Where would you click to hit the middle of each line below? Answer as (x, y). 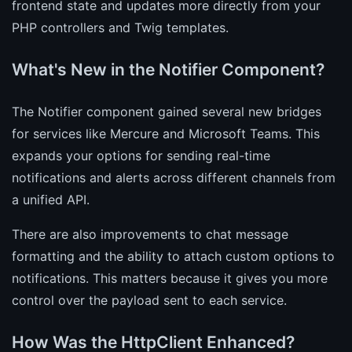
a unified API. (51, 199)
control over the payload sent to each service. (149, 300)
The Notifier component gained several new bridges (167, 111)
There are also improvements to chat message (150, 234)
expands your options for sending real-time (141, 155)
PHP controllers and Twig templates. (120, 27)
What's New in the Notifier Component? (168, 69)
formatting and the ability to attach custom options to (173, 256)
